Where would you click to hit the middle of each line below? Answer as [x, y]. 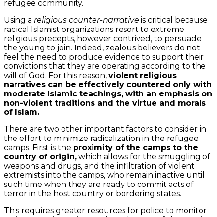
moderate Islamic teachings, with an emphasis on [108, 93]
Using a [19, 20]
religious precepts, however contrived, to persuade [103, 38]
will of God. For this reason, [56, 75]
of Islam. [22, 112]
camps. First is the [39, 147]
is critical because [173, 20]
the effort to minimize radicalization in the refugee [101, 138]
